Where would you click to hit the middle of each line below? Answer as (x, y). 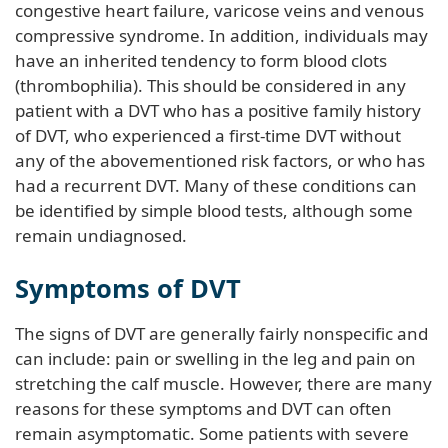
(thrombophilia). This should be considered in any (210, 85)
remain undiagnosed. (101, 235)
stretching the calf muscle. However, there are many (223, 383)
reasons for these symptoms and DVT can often (203, 408)
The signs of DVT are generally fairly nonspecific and (221, 333)
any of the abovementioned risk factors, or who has (220, 160)
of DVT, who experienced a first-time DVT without (208, 135)
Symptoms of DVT (128, 287)
